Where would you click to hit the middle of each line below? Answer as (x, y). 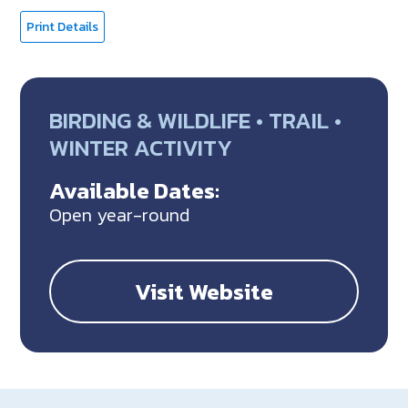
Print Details (63, 26)
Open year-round (120, 215)
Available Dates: (135, 191)
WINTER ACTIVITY (141, 147)
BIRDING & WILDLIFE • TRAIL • (196, 120)
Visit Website (204, 292)
